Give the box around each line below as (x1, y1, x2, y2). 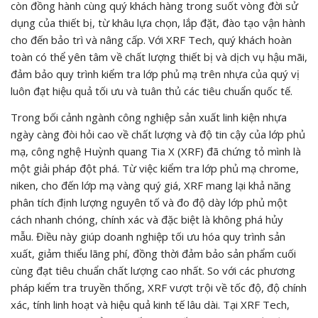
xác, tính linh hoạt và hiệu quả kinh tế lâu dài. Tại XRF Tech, (11, 297, 290, 312)
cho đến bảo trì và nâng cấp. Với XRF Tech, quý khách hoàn (11, 32, 292, 47)
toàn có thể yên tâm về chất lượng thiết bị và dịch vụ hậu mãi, (11, 49, 307, 64)
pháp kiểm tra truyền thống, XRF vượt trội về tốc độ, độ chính (11, 280, 307, 295)
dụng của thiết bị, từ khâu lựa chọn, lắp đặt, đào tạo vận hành (11, 15, 305, 30)
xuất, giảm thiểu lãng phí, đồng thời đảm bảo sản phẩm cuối (11, 246, 296, 261)
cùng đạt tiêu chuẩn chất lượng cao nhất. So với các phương (11, 263, 295, 278)
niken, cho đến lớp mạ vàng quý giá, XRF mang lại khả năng (11, 177, 291, 192)
